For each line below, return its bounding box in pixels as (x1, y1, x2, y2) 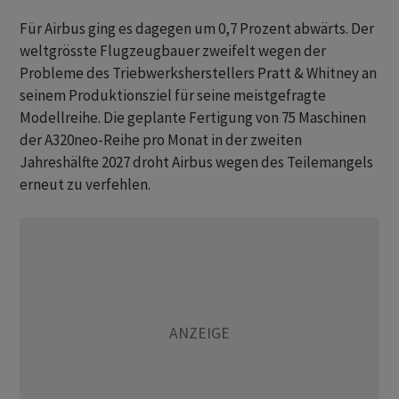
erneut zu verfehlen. (20, 175, 151, 195)
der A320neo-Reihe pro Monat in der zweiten (20, 130, 302, 151)
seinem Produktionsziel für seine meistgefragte (20, 85, 326, 106)
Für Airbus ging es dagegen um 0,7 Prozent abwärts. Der (20, 19, 374, 39)
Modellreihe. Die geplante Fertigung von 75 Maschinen (20, 108, 366, 128)
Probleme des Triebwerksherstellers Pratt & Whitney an (20, 63, 377, 84)
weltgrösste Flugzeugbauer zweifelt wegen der (20, 41, 326, 61)
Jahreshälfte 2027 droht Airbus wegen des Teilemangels (20, 152, 373, 173)
